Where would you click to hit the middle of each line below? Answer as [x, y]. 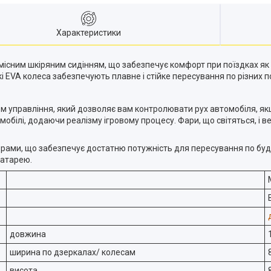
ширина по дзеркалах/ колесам [73, 252]
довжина [28, 234]
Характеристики [89, 33]
